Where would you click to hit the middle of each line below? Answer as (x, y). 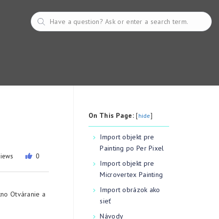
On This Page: (111, 115)
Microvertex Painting (131, 175)
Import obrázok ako (130, 190)
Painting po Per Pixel (132, 148)
